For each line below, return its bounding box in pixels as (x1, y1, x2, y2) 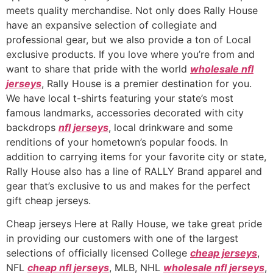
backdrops (6, 121, 58, 133)
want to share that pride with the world (6, 62, 190, 75)
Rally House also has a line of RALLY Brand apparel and (6, 165, 262, 177)
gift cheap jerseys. (6, 194, 91, 207)
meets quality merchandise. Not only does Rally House (6, 4, 258, 16)
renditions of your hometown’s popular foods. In (6, 135, 228, 148)
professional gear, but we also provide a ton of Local (6, 33, 251, 46)
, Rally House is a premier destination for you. (41, 77, 252, 90)
